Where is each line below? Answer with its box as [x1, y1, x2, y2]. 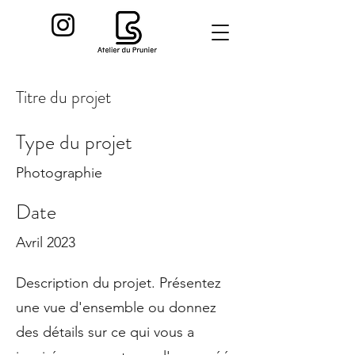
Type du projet [16, 128, 132, 157]
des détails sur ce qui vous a [16, 323, 194, 341]
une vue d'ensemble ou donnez [16, 299, 216, 316]
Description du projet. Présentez [16, 274, 221, 292]
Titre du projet [16, 85, 111, 109]
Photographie [16, 164, 102, 181]
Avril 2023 [16, 234, 75, 251]
